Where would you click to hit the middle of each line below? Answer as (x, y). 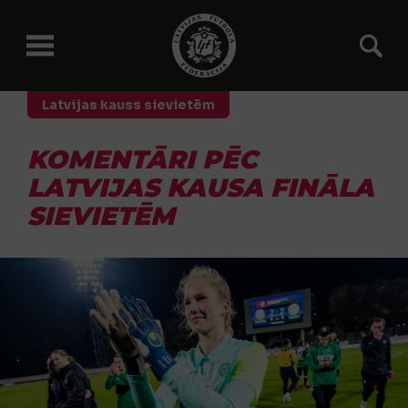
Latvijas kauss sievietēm (128, 105)
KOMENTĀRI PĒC (143, 159)
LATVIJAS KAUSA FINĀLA (201, 188)
